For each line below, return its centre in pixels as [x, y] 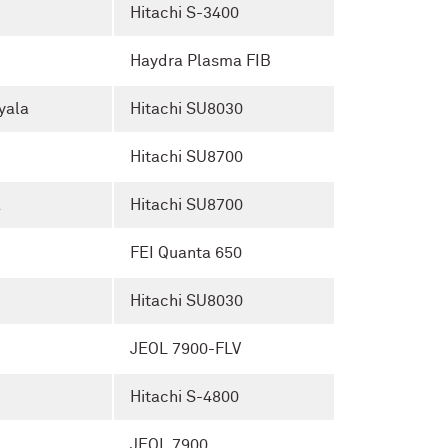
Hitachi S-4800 [184, 396]
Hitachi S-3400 [184, 12]
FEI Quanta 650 [186, 252]
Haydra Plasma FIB [200, 60]
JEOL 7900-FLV [185, 348]
